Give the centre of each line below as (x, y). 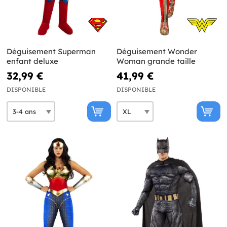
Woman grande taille (156, 61)
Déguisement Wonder (157, 52)
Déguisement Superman (51, 52)
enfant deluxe (32, 61)
